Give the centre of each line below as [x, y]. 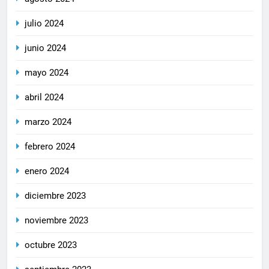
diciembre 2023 [55, 195]
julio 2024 [44, 23]
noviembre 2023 [56, 220]
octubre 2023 [51, 245]
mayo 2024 [47, 72]
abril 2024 [44, 97]
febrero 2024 [50, 146]
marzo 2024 [48, 122]
